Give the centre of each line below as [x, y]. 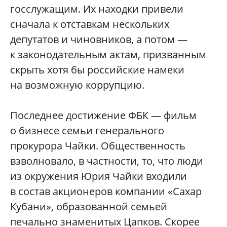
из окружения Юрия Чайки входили [99, 176]
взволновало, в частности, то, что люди [107, 161]
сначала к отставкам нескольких [90, 24]
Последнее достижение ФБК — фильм [103, 115]
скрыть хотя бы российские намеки [97, 69]
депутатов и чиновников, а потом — [99, 39]
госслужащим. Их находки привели [97, 9]
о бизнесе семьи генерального [87, 130]
